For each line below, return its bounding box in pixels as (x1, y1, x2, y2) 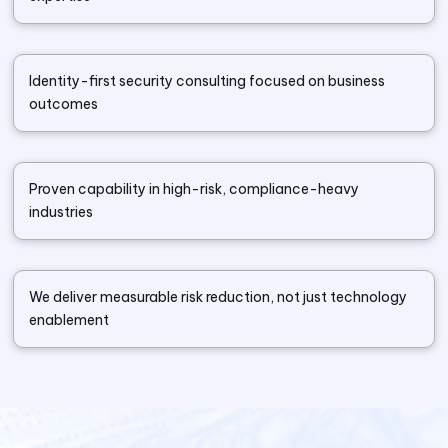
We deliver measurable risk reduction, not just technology (29, 288, 408, 306)
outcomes (29, 95, 99, 113)
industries (29, 203, 94, 221)
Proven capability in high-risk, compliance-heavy (29, 180, 360, 198)
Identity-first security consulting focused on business (29, 72, 386, 90)
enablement (29, 311, 110, 329)
